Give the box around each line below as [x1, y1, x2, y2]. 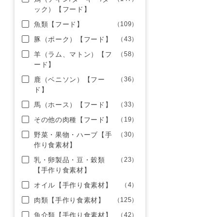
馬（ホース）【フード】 [34, 101, 112, 108]
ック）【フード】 [34, 5, 91, 13]
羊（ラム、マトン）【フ [34, 50, 112, 58]
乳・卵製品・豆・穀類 [34, 156, 105, 164]
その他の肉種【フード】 [34, 116, 112, 124]
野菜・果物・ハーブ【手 [34, 131, 112, 139]
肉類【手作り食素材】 [34, 196, 105, 204]
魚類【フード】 [34, 20, 84, 28]
